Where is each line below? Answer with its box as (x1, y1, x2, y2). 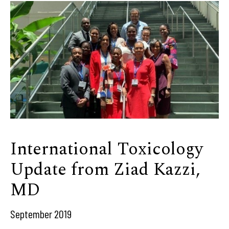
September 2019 (10, 207, 72, 220)
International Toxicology (10, 136, 203, 163)
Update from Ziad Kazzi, (10, 156, 200, 183)
